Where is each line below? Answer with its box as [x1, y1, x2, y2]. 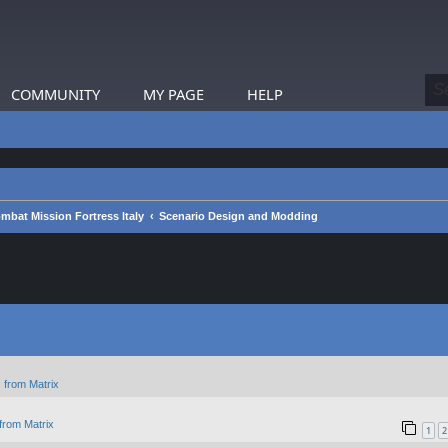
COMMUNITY [11, 84, 100, 104]
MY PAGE [143, 84, 204, 104]
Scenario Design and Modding [159, 210, 318, 222]
